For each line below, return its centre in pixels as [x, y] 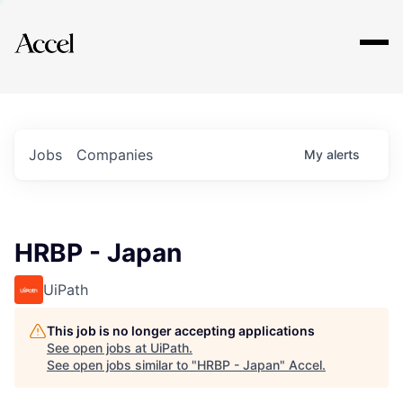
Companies [115, 155]
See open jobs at [99, 348]
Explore [70, 31]
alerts [343, 154]
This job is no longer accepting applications [181, 331]
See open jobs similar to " [122, 365]
